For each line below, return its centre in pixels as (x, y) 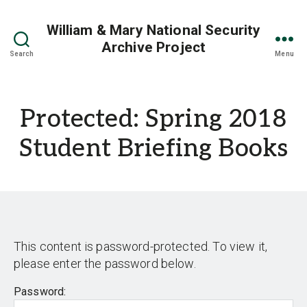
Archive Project (153, 47)
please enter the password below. (105, 263)
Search (22, 54)
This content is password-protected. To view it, (141, 246)
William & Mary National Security (153, 30)
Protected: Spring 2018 (153, 119)
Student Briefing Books (153, 149)
